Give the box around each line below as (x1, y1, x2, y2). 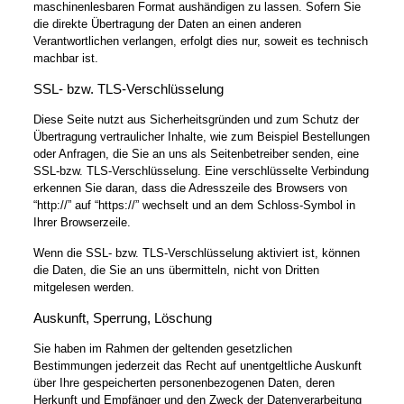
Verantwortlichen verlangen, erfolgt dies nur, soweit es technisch (32, 33, 368, 48)
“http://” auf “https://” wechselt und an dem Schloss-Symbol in (32, 197, 355, 212)
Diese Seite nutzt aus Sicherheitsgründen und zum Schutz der (32, 112, 359, 126)
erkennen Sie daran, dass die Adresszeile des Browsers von (32, 180, 347, 195)
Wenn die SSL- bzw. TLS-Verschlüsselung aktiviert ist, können (32, 245, 360, 260)
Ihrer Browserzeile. (32, 215, 131, 229)
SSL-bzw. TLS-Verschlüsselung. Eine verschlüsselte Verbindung (32, 163, 369, 178)
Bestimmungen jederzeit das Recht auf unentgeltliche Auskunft (32, 358, 362, 372)
